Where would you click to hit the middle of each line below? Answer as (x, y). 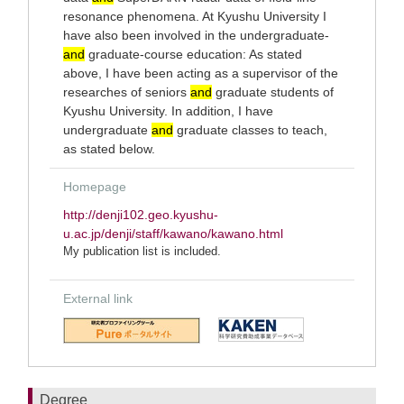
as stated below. (109, 149)
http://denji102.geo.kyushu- (141, 215)
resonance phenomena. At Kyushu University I (195, 16)
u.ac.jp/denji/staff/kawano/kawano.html (173, 234)
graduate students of (273, 92)
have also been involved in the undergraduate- (196, 35)
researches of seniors (127, 92)
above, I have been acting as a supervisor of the (201, 73)
